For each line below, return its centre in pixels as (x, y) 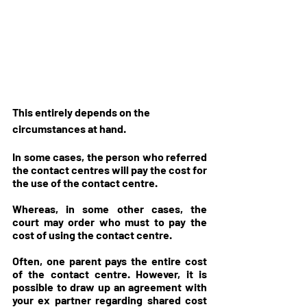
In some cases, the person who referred (110, 156)
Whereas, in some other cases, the (110, 208)
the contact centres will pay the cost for (110, 169)
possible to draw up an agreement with (110, 286)
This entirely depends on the (82, 112)
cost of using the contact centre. (93, 234)
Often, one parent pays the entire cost (110, 260)
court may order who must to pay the (110, 221)
